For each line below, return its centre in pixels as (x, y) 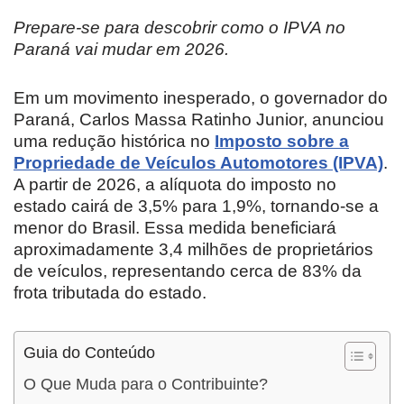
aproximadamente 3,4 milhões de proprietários (193, 249)
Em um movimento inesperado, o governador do (201, 97)
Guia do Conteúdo (89, 352)
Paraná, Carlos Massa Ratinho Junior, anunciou (199, 119)
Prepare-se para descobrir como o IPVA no (179, 27)
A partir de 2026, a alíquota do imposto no (175, 184)
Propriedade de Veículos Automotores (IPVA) (198, 162)
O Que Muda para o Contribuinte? (146, 384)
